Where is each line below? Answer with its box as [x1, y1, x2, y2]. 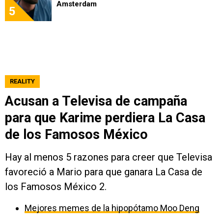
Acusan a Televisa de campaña [5, 93, 187, 110]
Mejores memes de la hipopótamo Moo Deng [25, 203, 199, 214]
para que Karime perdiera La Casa [5, 110, 205, 126]
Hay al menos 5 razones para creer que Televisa [5, 151, 212, 164]
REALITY [10, 78, 35, 85]
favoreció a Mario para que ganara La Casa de [5, 166, 202, 178]
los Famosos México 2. [5, 181, 107, 193]
